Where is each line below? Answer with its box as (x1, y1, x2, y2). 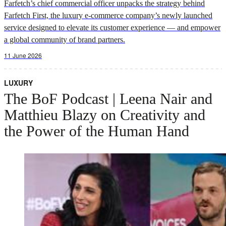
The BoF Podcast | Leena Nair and (4, 90, 212, 107)
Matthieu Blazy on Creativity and (4, 106, 205, 123)
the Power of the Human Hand (4, 122, 189, 139)
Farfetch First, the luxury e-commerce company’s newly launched (4, 11, 212, 20)
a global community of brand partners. (4, 35, 125, 44)
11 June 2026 (4, 50, 42, 60)
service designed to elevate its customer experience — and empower (4, 23, 220, 32)
